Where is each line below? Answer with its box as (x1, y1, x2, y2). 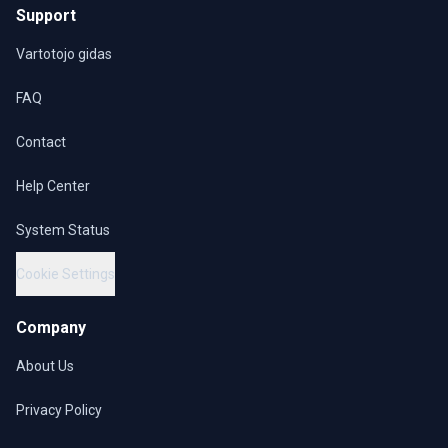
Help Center (16, 178, 90, 194)
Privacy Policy (16, 402, 102, 418)
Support (16, 6, 76, 25)
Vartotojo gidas (16, 46, 112, 62)
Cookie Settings (16, 266, 115, 282)
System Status (16, 222, 110, 238)
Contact (16, 134, 66, 150)
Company (16, 318, 86, 337)
